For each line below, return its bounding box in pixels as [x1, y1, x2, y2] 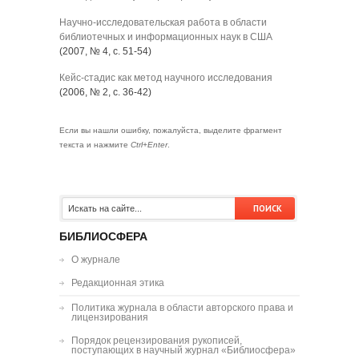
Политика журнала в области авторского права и [71, 302, 293, 313]
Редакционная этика [71, 277, 164, 288]
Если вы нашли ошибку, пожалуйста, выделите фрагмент [59, 126, 282, 135]
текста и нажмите [59, 140, 131, 149]
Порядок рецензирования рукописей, [71, 335, 242, 346]
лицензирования [71, 312, 148, 323]
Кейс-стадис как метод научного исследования [59, 72, 272, 83]
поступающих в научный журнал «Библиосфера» [71, 345, 296, 356]
